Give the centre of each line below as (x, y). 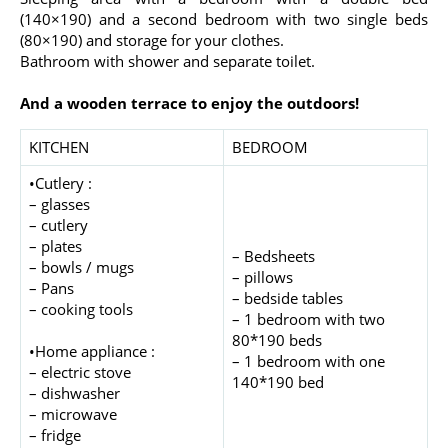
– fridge (54, 435)
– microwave (72, 414)
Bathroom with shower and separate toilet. (167, 61)
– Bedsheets (273, 256)
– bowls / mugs (81, 267)
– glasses (59, 204)
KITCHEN (58, 147)
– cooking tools (80, 309)
